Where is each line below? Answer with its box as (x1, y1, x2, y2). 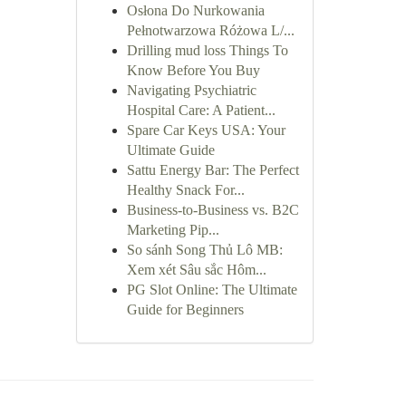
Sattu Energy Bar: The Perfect (126, 162, 299, 178)
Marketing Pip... (126, 222, 219, 237)
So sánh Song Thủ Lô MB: (126, 242, 283, 257)
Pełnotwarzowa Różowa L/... (126, 23, 295, 38)
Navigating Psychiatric (126, 82, 256, 98)
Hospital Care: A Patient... (126, 102, 275, 118)
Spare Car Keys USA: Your (126, 122, 285, 138)
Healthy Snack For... (126, 182, 245, 198)
